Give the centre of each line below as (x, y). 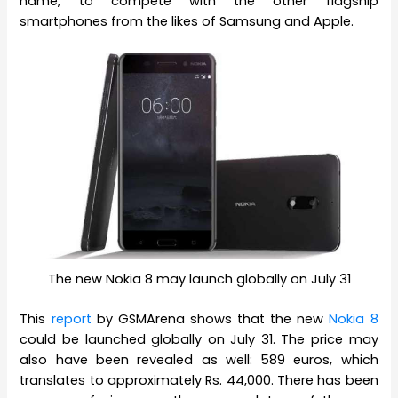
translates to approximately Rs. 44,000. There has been (199, 380)
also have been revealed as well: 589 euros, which (199, 359)
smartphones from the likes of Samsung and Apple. (187, 22)
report (74, 318)
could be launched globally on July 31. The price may (199, 339)
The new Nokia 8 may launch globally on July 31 (199, 279)
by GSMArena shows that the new (213, 318)
